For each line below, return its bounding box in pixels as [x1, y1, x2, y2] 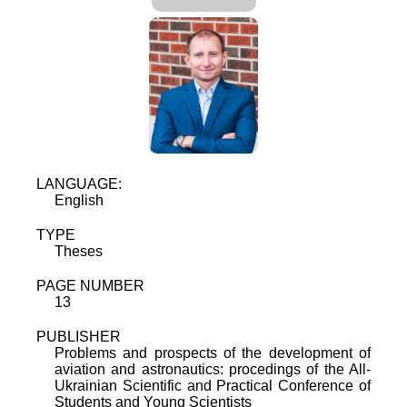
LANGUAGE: [36, 175, 122, 192]
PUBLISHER [36, 328, 121, 344]
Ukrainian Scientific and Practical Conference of [55, 377, 371, 393]
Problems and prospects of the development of [55, 344, 371, 361]
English [55, 192, 104, 208]
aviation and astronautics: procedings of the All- [55, 361, 371, 377]
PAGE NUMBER [36, 277, 144, 293]
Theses [55, 243, 103, 259]
